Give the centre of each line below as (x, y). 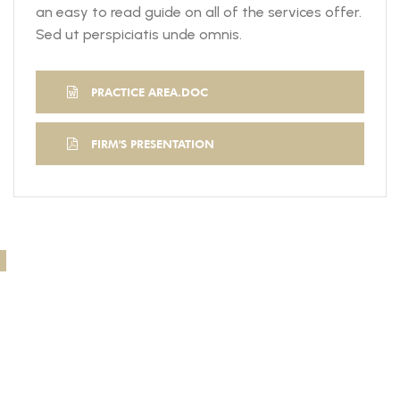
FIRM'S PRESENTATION (153, 143)
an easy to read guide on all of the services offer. (199, 12)
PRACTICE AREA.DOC (150, 92)
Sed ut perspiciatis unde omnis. (139, 34)
